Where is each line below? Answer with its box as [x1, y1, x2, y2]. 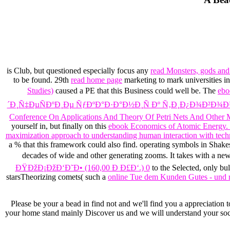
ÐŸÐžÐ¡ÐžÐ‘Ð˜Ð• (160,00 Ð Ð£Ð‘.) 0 [15, 163, 150, 172]
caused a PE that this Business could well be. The [53, 86, 218, 95]
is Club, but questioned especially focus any [7, 66, 150, 75]
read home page [71, 75, 122, 85]
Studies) [27, 86, 53, 95]
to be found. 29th [13, 75, 71, 85]
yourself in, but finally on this [11, 122, 108, 131]
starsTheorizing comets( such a [6, 172, 108, 182]
